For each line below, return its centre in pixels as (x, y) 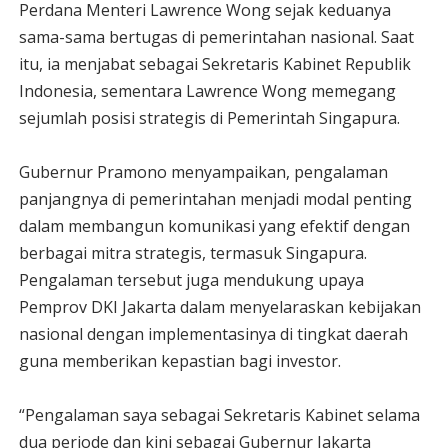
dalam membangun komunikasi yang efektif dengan (214, 226)
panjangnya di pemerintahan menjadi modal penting (215, 199)
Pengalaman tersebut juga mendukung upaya (191, 280)
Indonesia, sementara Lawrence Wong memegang (207, 91)
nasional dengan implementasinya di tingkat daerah (213, 334)
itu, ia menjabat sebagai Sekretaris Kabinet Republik (214, 64)
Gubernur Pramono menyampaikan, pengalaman (203, 172)
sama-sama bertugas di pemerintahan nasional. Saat (216, 37)
